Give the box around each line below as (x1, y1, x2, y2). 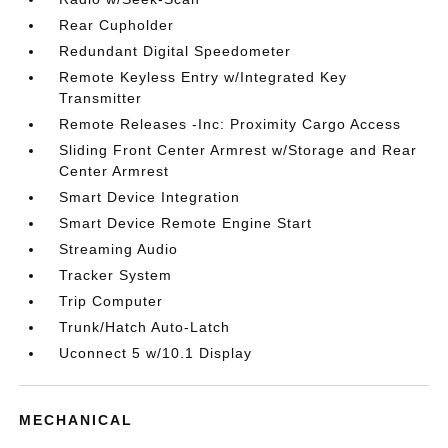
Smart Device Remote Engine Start (59, 215, 313, 231)
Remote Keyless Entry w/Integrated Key (59, 69, 348, 85)
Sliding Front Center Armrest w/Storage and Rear (59, 142, 418, 158)
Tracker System (59, 267, 173, 283)
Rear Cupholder (59, 17, 175, 33)
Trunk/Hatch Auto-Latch (59, 319, 231, 335)
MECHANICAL (19, 412, 134, 428)
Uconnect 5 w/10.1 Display (59, 345, 253, 361)
